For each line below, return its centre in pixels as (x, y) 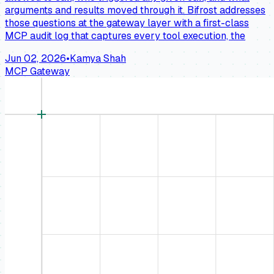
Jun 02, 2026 (35, 58)
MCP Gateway (37, 71)
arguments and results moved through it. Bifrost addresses (135, 10)
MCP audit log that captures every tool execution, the (125, 35)
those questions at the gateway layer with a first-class (127, 23)
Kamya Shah (98, 58)
